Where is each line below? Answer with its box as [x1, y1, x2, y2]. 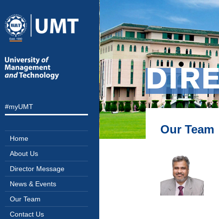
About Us [10, 150, 38, 157]
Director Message [10, 165, 65, 173]
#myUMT [5, 103, 33, 110]
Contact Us [10, 210, 44, 218]
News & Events [10, 180, 56, 188]
